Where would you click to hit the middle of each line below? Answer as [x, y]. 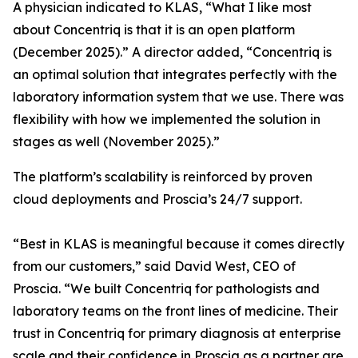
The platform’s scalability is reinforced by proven [163, 177]
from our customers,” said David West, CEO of [154, 266]
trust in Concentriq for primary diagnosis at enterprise [177, 333]
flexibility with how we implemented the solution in [167, 119]
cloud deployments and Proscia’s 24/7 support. [157, 199]
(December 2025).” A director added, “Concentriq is [172, 52]
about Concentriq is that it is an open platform [154, 30]
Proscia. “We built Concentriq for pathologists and [166, 288]
